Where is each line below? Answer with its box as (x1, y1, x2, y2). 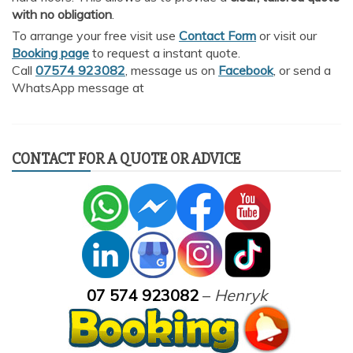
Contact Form (179, 27, 256, 43)
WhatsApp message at (12, 79, 144, 95)
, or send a (273, 61, 331, 78)
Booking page (12, 44, 89, 61)
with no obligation (12, 6, 112, 22)
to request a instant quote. (89, 44, 240, 61)
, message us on (125, 61, 218, 78)
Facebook (218, 61, 273, 78)
